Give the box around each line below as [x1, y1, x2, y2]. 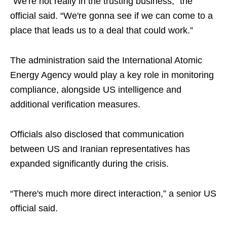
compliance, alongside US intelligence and [10, 85, 181, 95]
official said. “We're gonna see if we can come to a [10, 11, 213, 21]
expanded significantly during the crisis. [10, 159, 169, 169]
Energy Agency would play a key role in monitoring [10, 70, 214, 81]
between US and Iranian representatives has [10, 144, 190, 155]
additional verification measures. [10, 99, 140, 110]
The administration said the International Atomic [10, 55, 202, 66]
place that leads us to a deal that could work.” [10, 25, 193, 36]
